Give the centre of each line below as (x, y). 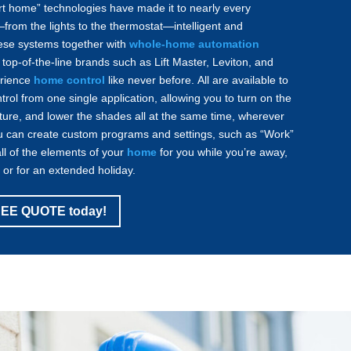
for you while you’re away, (224, 152)
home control (70, 80)
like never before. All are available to (197, 80)
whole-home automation (195, 44)
